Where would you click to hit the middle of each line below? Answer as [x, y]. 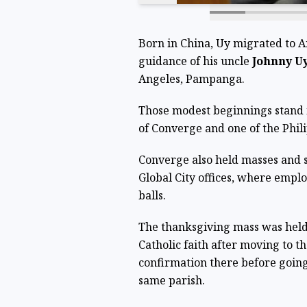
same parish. [171, 281]
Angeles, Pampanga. [193, 79]
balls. [152, 196]
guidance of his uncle [195, 61]
